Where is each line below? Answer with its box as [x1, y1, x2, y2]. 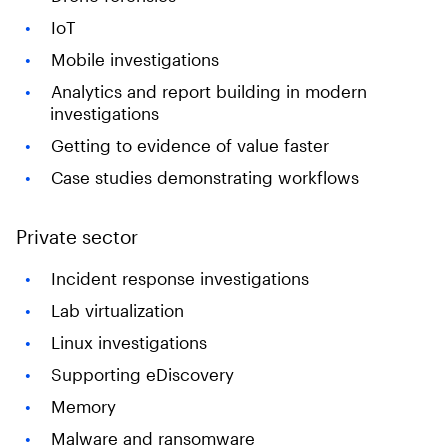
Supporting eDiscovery [50, 364, 234, 384]
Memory [50, 396, 116, 416]
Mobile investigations [50, 49, 219, 69]
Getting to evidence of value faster [50, 135, 329, 155]
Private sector [16, 225, 138, 248]
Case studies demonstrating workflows [50, 167, 359, 187]
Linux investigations [50, 332, 207, 352]
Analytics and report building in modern [50, 81, 367, 101]
